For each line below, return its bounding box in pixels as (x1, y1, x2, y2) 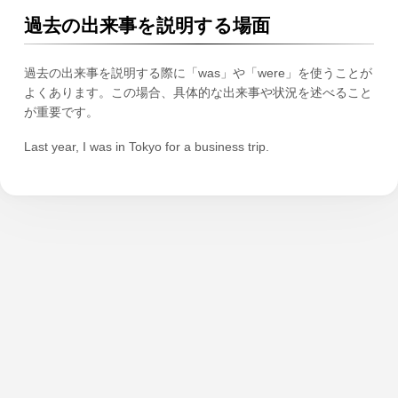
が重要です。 (23, 105, 99, 120)
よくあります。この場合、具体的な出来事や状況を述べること (23, 85, 372, 100)
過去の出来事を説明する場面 (23, 15, 270, 36)
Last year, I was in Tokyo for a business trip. (23, 139, 269, 155)
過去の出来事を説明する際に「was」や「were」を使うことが (23, 66, 372, 81)
